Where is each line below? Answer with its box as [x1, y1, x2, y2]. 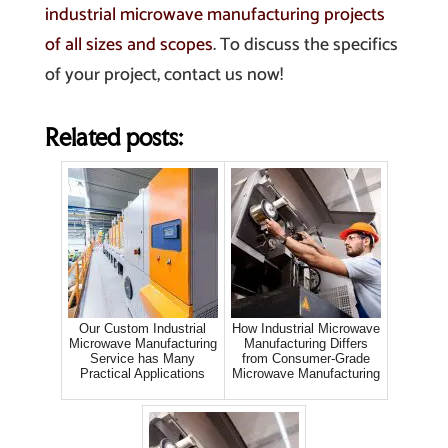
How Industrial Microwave [231, 321, 380, 337]
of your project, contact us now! [44, 60, 283, 91]
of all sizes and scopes [44, 30, 213, 61]
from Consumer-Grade [241, 351, 370, 367]
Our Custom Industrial [79, 321, 207, 337]
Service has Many [90, 351, 196, 367]
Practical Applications [80, 366, 206, 382]
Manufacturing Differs [243, 336, 368, 352]
